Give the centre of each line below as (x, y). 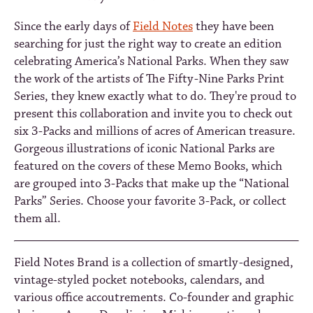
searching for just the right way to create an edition (148, 44)
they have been (233, 27)
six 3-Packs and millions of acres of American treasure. (155, 132)
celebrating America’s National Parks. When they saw (151, 62)
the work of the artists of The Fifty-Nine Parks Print (149, 79)
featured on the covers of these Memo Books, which (148, 167)
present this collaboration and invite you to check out (153, 114)
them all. (37, 219)
